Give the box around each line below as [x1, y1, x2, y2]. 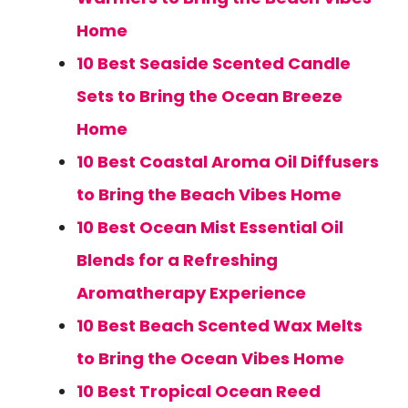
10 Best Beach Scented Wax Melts [76, 314, 362, 337]
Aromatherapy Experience [76, 281, 306, 304]
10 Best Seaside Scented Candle [76, 52, 351, 75]
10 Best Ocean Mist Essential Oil [76, 216, 343, 239]
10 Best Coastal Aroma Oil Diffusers [76, 150, 379, 173]
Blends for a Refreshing [76, 249, 278, 271]
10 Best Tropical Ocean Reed [76, 380, 321, 403]
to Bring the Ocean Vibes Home [76, 347, 344, 370]
